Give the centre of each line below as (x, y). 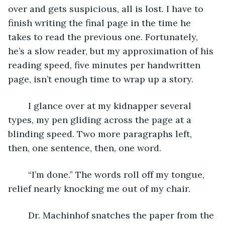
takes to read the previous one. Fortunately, (104, 37)
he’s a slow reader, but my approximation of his (112, 51)
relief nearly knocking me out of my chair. (100, 188)
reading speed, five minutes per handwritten (105, 65)
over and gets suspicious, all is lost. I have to (107, 9)
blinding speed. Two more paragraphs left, (101, 134)
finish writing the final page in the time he (101, 23)
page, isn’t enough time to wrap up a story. (101, 79)
